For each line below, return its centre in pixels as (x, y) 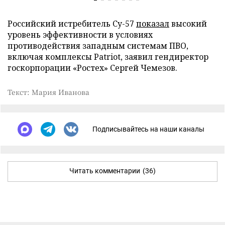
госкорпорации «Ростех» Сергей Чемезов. (92, 68)
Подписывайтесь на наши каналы (148, 129)
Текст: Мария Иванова (48, 92)
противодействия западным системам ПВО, (98, 45)
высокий (188, 23)
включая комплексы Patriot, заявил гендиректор (108, 57)
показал (153, 23)
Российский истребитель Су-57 (72, 23)
